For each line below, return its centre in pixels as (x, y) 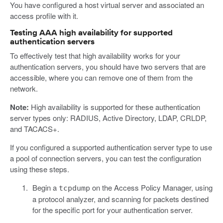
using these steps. (40, 169)
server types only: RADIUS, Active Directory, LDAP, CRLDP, (108, 117)
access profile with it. (44, 15)
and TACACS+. (35, 128)
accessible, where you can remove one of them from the (101, 77)
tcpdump (74, 188)
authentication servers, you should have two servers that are (108, 66)
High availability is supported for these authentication (114, 107)
